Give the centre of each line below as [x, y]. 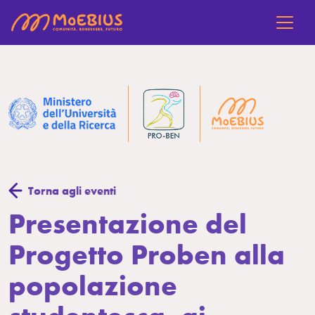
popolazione [93, 285]
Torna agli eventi [72, 191]
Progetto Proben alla [147, 254]
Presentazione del [128, 223]
